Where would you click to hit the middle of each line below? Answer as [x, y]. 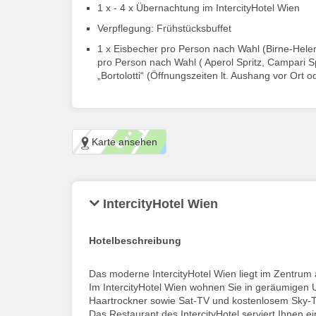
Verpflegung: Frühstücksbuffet [164, 29]
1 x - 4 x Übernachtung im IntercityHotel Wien [199, 8]
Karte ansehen [123, 142]
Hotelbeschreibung [135, 240]
